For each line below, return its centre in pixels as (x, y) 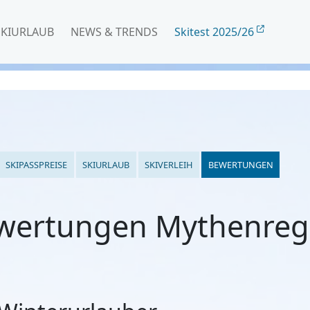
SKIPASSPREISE (36, 164)
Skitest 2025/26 (216, 32)
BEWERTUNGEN (240, 164)
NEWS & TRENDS (114, 32)
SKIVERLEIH (169, 164)
